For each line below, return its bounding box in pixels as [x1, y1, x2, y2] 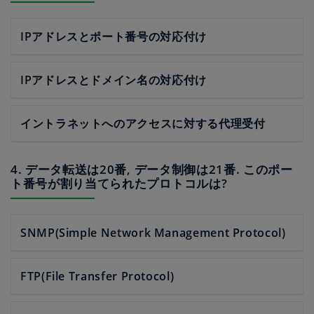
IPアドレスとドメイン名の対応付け [20, 72, 207, 88]
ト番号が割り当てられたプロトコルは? [11, 175, 228, 191]
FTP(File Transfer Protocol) [20, 268, 175, 284]
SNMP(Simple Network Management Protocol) [20, 225, 286, 240]
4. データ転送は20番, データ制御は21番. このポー [11, 161, 293, 177]
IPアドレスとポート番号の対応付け [20, 29, 207, 44]
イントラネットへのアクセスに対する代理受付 [20, 116, 266, 131]
